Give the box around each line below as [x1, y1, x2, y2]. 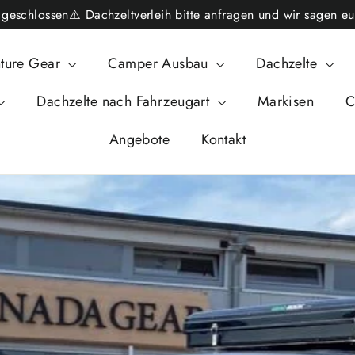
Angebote [109, 129, 170, 150]
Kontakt [201, 129, 246, 150]
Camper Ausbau [108, 53, 213, 74]
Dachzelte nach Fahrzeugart [36, 91, 214, 112]
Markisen [257, 91, 315, 112]
